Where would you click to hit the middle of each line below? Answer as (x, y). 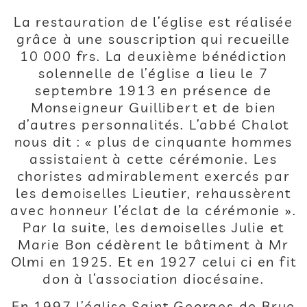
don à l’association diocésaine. (153, 279)
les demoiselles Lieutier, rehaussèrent (153, 193)
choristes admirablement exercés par (153, 176)
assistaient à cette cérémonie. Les (153, 159)
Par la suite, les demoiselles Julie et (153, 227)
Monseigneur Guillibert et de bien (153, 107)
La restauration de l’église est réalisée (153, 22)
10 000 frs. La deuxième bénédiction (153, 56)
